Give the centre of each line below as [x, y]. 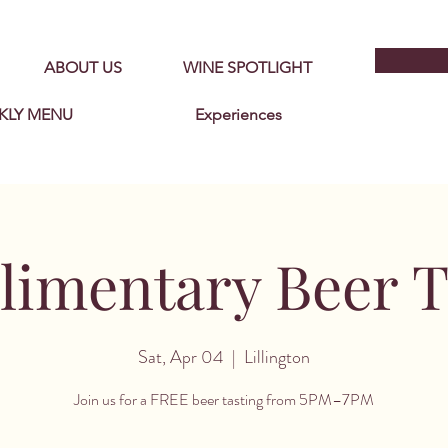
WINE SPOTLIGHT [248, 67]
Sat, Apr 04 [181, 357]
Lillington [277, 357]
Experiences [238, 114]
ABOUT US [82, 67]
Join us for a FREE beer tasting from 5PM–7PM [224, 399]
